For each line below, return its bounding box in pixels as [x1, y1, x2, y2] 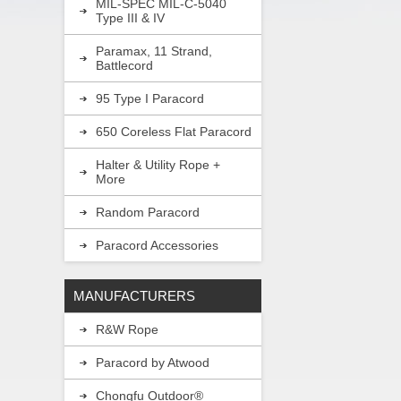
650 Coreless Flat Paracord [96, 124, 252, 139]
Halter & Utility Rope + [96, 157, 220, 172]
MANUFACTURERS [73, 287, 195, 303]
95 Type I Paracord [96, 90, 204, 106]
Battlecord [96, 57, 153, 73]
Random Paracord [96, 204, 200, 219]
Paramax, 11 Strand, [96, 43, 212, 58]
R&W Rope [96, 321, 158, 337]
